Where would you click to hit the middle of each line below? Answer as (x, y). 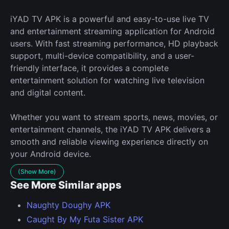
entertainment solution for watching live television (107, 80)
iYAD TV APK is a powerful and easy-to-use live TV (110, 19)
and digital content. (48, 92)
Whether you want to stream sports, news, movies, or (114, 117)
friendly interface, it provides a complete (89, 68)
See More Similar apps (66, 185)
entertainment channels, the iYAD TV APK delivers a (110, 129)
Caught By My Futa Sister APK (85, 219)
